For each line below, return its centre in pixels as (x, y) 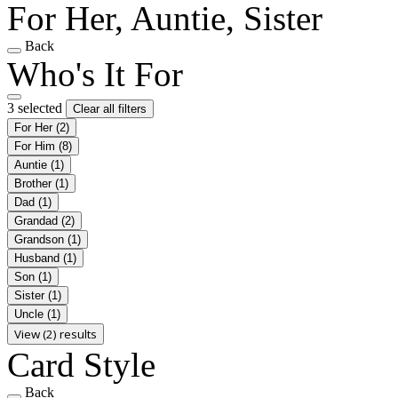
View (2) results (56, 334)
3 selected (36, 107)
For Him (36, 146)
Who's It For (95, 74)
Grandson (41, 239)
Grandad (38, 220)
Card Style (81, 364)
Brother (35, 183)
